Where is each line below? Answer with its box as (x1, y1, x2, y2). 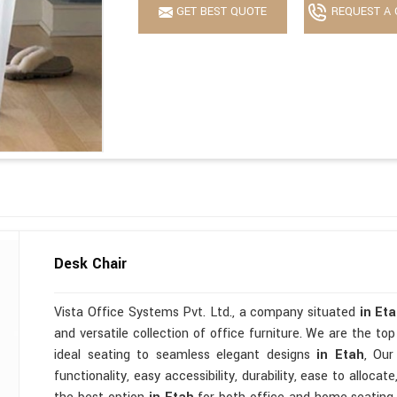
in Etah (316, 345, 364, 364)
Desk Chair (54, 253, 128, 274)
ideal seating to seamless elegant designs (54, 345, 317, 364)
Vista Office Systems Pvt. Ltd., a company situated (54, 302, 360, 322)
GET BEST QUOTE (173, 4, 268, 20)
